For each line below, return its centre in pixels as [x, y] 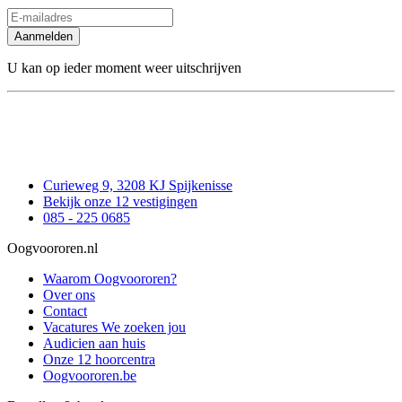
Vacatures [72, 328]
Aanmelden [44, 36]
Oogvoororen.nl [52, 249]
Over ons [69, 295]
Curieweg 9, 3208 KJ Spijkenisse [138, 186]
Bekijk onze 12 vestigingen [120, 202]
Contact [65, 311]
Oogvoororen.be [90, 376]
